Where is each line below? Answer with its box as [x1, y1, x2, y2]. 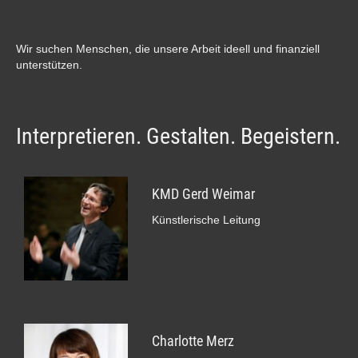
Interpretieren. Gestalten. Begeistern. [16, 123, 340, 149]
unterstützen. [16, 58, 82, 71]
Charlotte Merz [152, 332, 234, 349]
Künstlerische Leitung [152, 213, 261, 226]
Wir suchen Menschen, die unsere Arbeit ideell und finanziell [16, 42, 320, 55]
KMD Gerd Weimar [152, 185, 255, 202]
